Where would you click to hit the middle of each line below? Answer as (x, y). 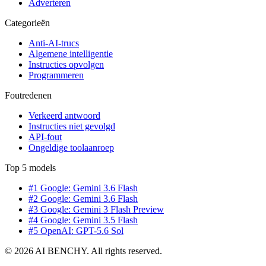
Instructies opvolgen (66, 65)
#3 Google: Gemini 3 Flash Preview (96, 210)
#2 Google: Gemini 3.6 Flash (83, 199)
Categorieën (27, 23)
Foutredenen (28, 96)
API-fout (45, 137)
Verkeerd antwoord (64, 116)
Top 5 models (30, 168)
